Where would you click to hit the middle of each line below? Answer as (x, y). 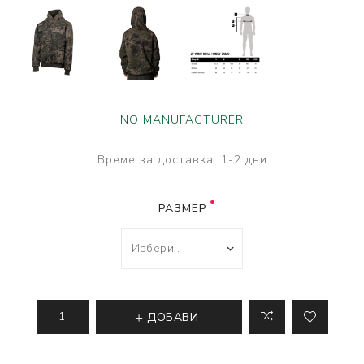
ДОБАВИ (173, 318)
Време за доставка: (157, 159)
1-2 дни (244, 159)
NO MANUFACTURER (182, 119)
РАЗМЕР (182, 208)
